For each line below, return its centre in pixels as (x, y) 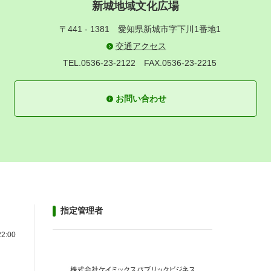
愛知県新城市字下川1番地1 (169, 29)
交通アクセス (141, 46)
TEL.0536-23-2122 (99, 63)
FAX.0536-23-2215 (180, 63)
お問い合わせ (141, 99)
